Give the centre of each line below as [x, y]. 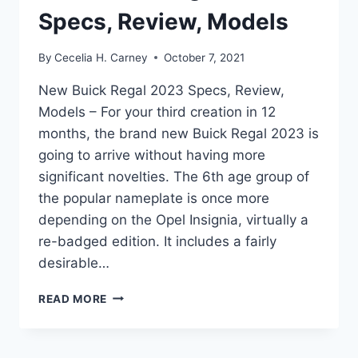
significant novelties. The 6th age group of [174, 176]
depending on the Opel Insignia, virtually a [173, 219]
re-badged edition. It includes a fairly [157, 241]
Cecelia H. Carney [101, 57]
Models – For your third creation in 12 [157, 111]
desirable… [74, 263]
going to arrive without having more [152, 155]
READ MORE [73, 298]
